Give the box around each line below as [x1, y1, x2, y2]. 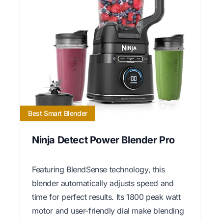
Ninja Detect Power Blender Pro [32, 134, 175, 146]
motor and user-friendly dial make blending [32, 205, 184, 216]
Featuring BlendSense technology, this [32, 164, 165, 174]
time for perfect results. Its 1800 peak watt [32, 192, 181, 202]
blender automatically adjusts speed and [32, 178, 174, 188]
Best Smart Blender [28, 109, 87, 117]
